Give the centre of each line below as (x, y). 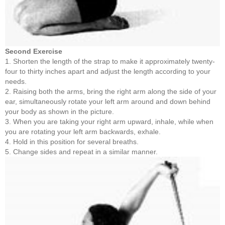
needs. (16, 81)
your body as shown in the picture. (60, 111)
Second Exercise (34, 51)
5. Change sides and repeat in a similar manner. (81, 151)
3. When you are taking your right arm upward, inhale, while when (109, 121)
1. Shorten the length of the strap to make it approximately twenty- (110, 61)
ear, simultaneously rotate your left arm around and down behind (108, 101)
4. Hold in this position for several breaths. (72, 141)
